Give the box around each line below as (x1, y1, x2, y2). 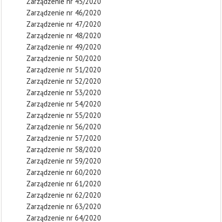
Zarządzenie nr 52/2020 (26, 76, 101, 86)
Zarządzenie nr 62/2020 (26, 190, 101, 200)
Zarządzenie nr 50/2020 (26, 54, 101, 63)
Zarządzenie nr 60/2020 (26, 167, 101, 177)
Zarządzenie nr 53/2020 (26, 88, 101, 97)
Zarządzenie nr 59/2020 (26, 156, 101, 166)
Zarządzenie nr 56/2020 (26, 122, 101, 131)
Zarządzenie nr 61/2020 (26, 179, 101, 188)
